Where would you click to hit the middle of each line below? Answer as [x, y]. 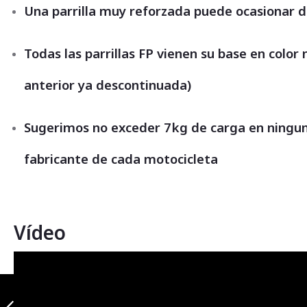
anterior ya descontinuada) [108, 85]
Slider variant [45, 279]
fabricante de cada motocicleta [121, 159]
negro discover [48, 291]
